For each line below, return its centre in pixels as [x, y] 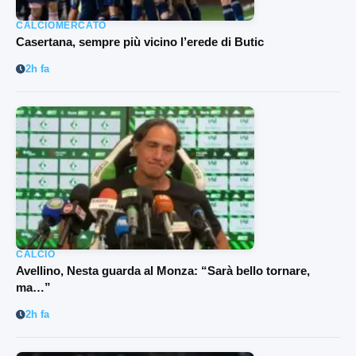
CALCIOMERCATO [61, 25]
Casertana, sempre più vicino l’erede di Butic [140, 41]
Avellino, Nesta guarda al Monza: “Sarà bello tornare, [163, 270]
